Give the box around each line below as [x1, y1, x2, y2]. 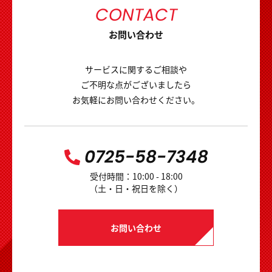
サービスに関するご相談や [85, 63, 187, 75]
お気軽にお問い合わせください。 [72, 93, 200, 106]
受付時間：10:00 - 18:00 [89, 170, 183, 182]
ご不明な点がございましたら [81, 78, 191, 90]
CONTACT [95, 3, 177, 27]
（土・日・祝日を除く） [89, 182, 183, 194]
